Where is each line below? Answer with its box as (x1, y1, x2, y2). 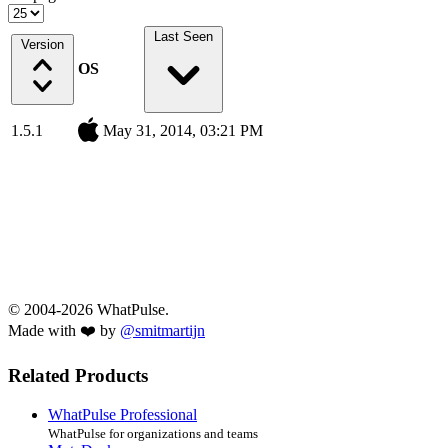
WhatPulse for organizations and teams (48, 425, 258, 441)
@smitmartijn (120, 322, 205, 340)
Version (21, 37, 64, 53)
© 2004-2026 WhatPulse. (8, 301, 169, 319)
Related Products (8, 365, 148, 387)
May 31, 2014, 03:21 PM (103, 122, 263, 140)
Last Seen (153, 29, 213, 45)
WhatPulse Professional (48, 405, 197, 423)
